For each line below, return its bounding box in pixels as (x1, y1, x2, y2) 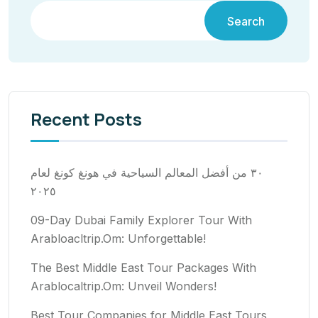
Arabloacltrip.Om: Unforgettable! (31, 231, 206, 246)
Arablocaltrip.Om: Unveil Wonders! (31, 279, 216, 294)
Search (227, 14, 265, 29)
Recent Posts (31, 107, 142, 131)
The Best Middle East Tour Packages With (31, 261, 256, 275)
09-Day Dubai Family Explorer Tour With (31, 213, 252, 228)
